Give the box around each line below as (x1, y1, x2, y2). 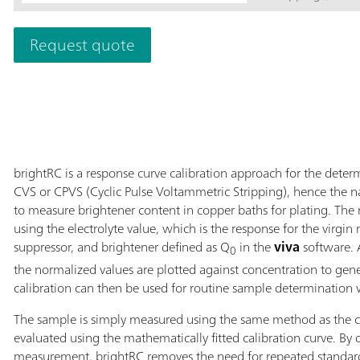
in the (235, 235, 271, 258)
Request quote (29, 30, 135, 59)
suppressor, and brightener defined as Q (13, 235, 230, 258)
